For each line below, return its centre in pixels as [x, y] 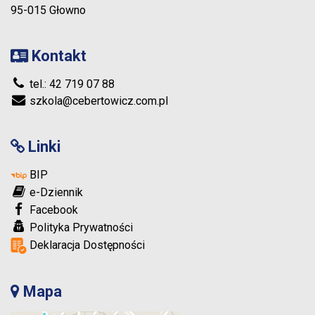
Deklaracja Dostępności [86, 245]
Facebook [52, 210]
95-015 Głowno [48, 11]
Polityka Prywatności [80, 228]
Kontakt [57, 56]
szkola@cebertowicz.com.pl [97, 101]
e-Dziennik [55, 193]
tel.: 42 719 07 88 [71, 84]
